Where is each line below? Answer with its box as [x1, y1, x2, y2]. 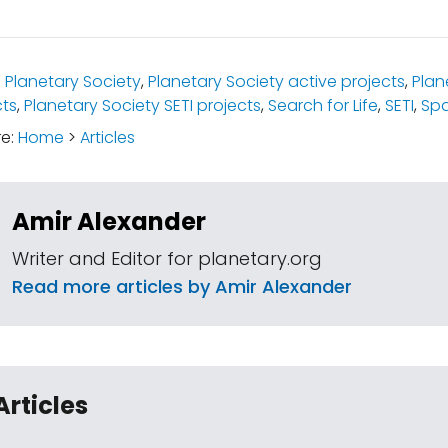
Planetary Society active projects [147, 70, 405, 93]
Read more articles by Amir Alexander [12, 274, 352, 299]
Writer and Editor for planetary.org [12, 246, 322, 271]
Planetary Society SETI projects [23, 94, 261, 117]
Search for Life [267, 94, 378, 117]
